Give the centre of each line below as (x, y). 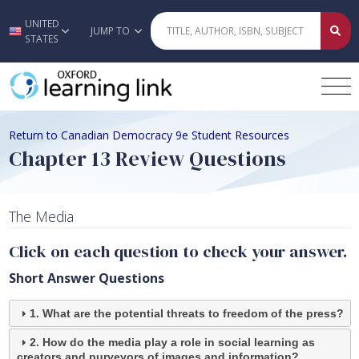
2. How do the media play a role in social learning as (173, 343)
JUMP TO (112, 31)
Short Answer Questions (86, 278)
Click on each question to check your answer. (178, 252)
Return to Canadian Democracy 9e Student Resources (149, 135)
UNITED (42, 23)
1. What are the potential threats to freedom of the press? (187, 314)
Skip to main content (179, 32)
